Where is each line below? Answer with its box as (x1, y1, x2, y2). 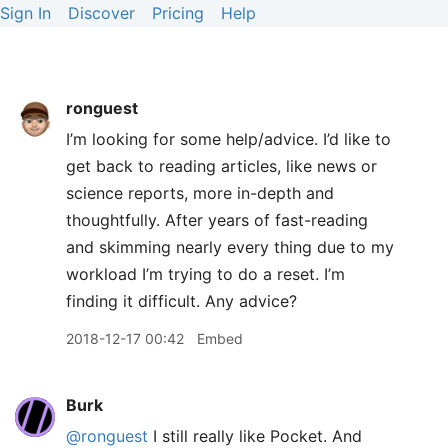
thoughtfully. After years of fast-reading (66, 210, 368, 230)
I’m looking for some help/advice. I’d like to (66, 129, 391, 149)
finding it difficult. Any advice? (66, 291, 297, 311)
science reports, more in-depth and (66, 183, 334, 203)
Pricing (152, 3, 204, 23)
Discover (68, 3, 135, 23)
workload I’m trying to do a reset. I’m (66, 264, 345, 284)
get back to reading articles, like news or (66, 156, 377, 176)
